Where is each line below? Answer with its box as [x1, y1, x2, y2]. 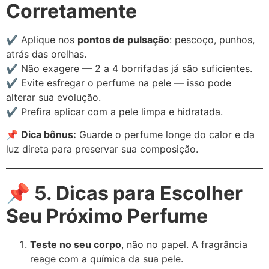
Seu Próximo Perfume [6, 204, 208, 228]
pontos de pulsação [77, 33, 169, 46]
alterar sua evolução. [6, 91, 101, 103]
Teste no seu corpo [30, 238, 121, 250]
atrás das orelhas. [6, 47, 86, 60]
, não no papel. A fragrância [121, 238, 247, 250]
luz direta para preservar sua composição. [6, 142, 198, 155]
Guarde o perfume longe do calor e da [76, 128, 255, 141]
